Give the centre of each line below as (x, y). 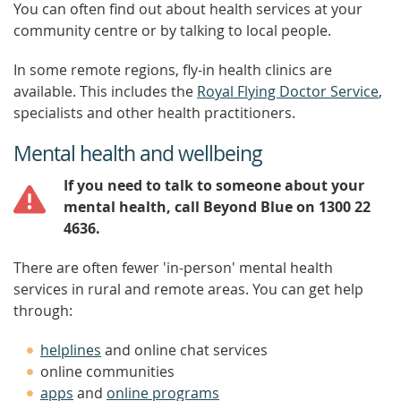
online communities (107, 371)
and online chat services (184, 350)
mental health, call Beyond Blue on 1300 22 (217, 207)
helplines (71, 350)
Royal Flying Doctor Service (288, 91)
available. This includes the (105, 91)
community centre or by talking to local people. (172, 30)
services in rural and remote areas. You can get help (188, 289)
